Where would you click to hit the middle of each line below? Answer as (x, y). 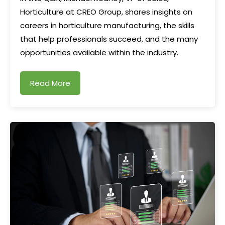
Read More (50, 83)
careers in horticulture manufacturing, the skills (107, 25)
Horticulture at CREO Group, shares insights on (106, 12)
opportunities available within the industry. (99, 52)
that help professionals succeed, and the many (109, 39)
